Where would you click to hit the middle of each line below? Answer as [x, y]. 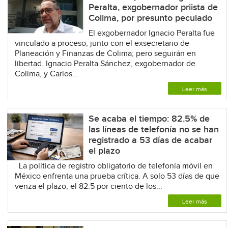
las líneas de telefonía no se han [153, 129]
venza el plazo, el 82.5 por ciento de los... [88, 186]
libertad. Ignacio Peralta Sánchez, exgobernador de [105, 64]
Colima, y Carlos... [46, 74]
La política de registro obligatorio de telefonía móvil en [113, 166]
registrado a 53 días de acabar [150, 140]
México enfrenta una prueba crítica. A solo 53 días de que [117, 176]
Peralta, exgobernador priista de [153, 7]
